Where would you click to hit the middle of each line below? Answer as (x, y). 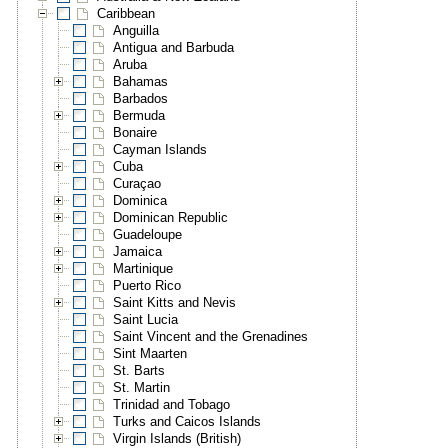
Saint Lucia (146, 320)
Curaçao (137, 184)
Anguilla (136, 31)
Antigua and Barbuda (174, 48)
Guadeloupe (148, 235)
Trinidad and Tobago (172, 405)
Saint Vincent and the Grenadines (211, 337)
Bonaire (135, 133)
